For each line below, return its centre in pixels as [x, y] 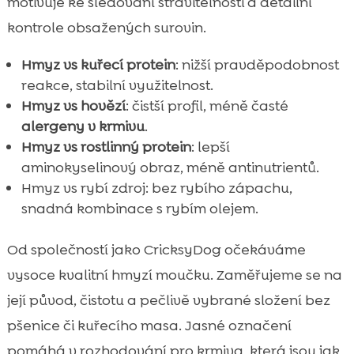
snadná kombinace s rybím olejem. [139, 208]
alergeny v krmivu [83, 126]
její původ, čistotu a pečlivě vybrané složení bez [168, 300]
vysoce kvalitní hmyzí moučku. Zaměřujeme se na [174, 275]
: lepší [210, 147]
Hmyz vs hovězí [73, 105]
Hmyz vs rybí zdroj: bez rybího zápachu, [156, 188]
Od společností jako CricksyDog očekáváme [156, 249]
